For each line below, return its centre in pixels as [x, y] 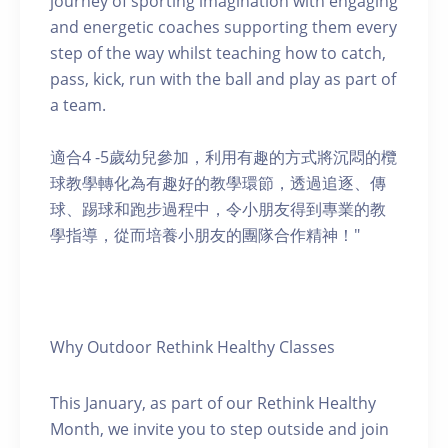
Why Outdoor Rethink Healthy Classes [192, 347]
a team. [78, 105]
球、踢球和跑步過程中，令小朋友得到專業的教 [218, 209]
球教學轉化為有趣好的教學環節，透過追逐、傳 [218, 183]
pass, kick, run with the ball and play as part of [223, 79]
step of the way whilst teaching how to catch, [218, 53]
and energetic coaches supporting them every [223, 27]
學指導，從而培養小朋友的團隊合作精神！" [205, 235]
